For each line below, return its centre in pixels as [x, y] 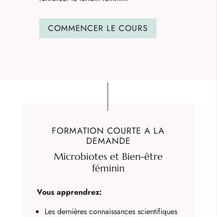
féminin [108, 168]
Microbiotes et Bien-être [108, 156]
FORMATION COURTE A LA [108, 131]
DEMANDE [108, 141]
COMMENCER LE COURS [98, 28]
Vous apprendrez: [71, 192]
